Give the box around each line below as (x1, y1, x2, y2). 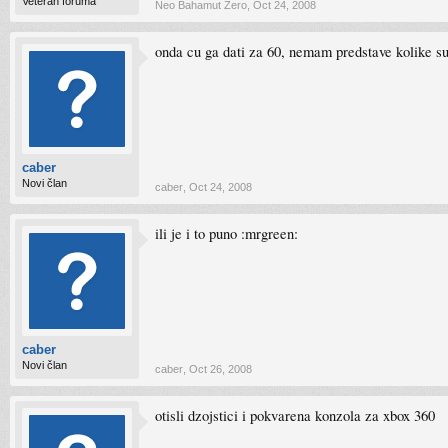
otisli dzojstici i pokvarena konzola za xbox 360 (155, 406, 435, 425)
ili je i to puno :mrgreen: (155, 224, 298, 243)
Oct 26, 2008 (189, 363, 252, 375)
